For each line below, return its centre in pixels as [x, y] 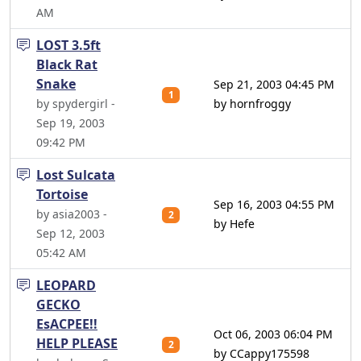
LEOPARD [66, 285]
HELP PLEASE [77, 343]
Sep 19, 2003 [71, 123]
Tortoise [62, 194]
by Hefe [234, 224]
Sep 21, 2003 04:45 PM [274, 84]
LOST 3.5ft [68, 45]
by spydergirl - [76, 104]
